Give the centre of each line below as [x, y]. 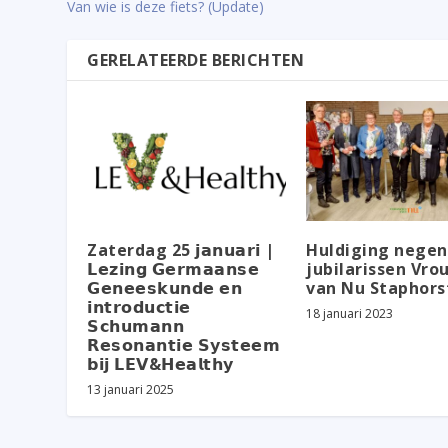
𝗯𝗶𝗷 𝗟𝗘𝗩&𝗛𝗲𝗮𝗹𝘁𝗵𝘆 [160, 363]
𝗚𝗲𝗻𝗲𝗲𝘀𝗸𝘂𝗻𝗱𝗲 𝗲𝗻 [165, 287]
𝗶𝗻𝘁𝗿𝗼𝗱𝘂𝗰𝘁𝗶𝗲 [139, 306]
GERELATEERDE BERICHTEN [196, 60]
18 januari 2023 [349, 313]
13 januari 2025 [131, 389]
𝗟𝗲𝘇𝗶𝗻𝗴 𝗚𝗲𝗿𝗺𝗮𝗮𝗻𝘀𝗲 [173, 268]
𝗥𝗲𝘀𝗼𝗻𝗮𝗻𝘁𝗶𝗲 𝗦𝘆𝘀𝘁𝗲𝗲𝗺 [184, 344]
